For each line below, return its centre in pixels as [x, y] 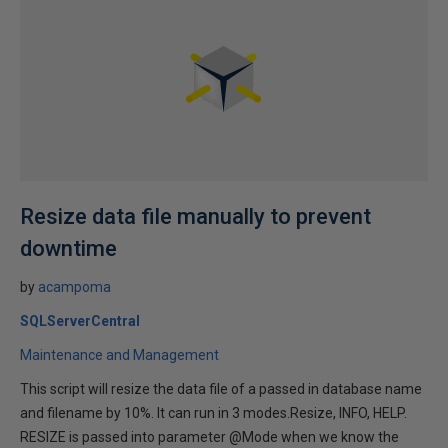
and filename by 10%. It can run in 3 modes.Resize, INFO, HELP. [213, 413]
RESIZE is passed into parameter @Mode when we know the [209, 437]
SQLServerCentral [80, 321]
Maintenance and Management [119, 355]
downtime [68, 248]
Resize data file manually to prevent [195, 216]
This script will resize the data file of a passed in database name [221, 389]
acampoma [74, 287]
